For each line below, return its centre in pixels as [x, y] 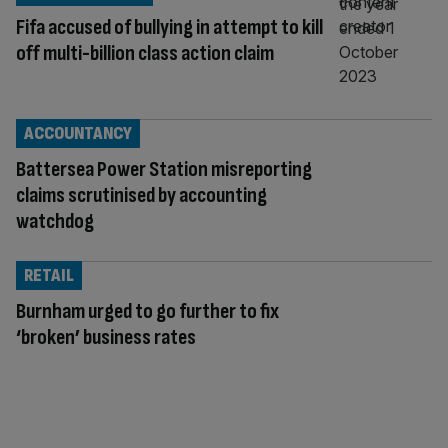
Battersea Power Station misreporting [164, 169]
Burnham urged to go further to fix [147, 311]
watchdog [55, 221]
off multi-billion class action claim [145, 53]
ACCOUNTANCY [78, 133]
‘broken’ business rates [106, 337]
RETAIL [49, 275]
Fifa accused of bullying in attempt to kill [169, 27]
